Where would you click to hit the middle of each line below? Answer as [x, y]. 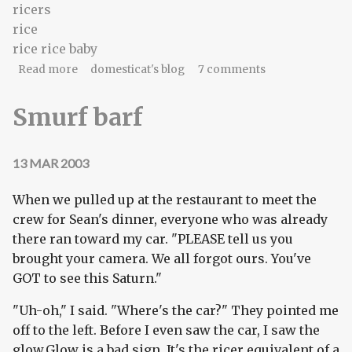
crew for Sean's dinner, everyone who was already [170, 220]
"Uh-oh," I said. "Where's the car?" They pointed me [176, 311]
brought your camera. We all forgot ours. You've [162, 259]
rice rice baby [55, 48]
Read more [48, 69]
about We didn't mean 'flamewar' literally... [190, 68]
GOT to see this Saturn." [87, 279]
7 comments [231, 69]
